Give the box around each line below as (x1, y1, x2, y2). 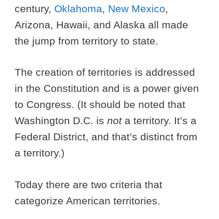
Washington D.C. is (15, 115, 107, 127)
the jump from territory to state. (15, 35, 158, 46)
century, (15, 2, 54, 14)
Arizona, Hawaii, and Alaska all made (15, 19, 188, 30)
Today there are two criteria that (15, 178, 162, 190)
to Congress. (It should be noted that (15, 99, 185, 110)
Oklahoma (54, 2, 102, 14)
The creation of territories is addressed (15, 66, 195, 78)
